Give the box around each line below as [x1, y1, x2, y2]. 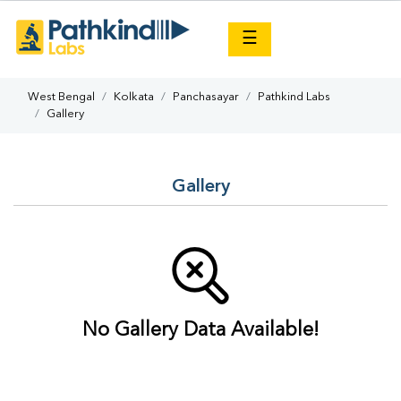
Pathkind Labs [258, 91, 330, 103]
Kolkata [114, 91, 154, 103]
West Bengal [28, 91, 95, 103]
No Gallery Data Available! [81, 320, 320, 340]
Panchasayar [173, 91, 239, 103]
